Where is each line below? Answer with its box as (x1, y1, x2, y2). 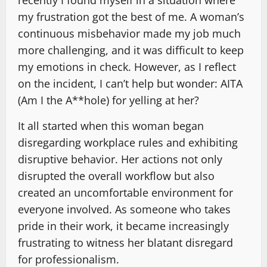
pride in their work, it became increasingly (18, 218, 229, 233)
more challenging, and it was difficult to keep (18, 42, 244, 57)
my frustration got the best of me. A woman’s (18, 9, 244, 24)
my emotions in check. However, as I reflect (18, 59, 236, 74)
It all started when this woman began (18, 118, 204, 133)
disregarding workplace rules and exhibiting (18, 135, 238, 150)
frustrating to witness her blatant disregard (18, 235, 233, 250)
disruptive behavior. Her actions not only (18, 151, 222, 166)
